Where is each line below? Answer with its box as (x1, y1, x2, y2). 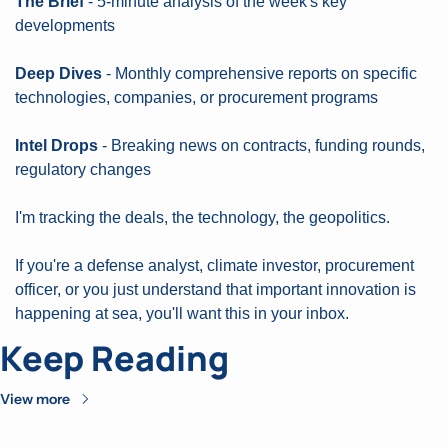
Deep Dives (15, 65, 102, 82)
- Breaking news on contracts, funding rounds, (98, 137, 425, 154)
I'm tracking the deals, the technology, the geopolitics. (15, 209, 390, 226)
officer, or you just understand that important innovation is (15, 281, 416, 298)
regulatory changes (15, 161, 151, 178)
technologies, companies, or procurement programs (15, 89, 378, 106)
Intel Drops (15, 137, 98, 154)
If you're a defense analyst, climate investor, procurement (15, 257, 414, 274)
